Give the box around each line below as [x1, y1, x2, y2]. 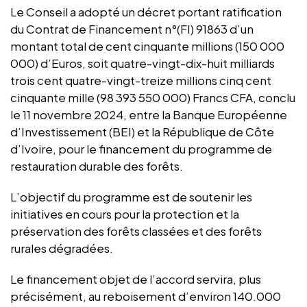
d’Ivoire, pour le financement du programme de [10, 140, 272, 156]
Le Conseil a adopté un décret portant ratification [10, 3, 282, 19]
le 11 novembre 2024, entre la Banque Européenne [10, 106, 287, 122]
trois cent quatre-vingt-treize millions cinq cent [10, 72, 271, 88]
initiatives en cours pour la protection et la [10, 206, 239, 221]
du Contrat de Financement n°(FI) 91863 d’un [10, 21, 254, 36]
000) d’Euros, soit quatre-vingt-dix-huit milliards [10, 55, 275, 71]
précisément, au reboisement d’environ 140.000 [10, 288, 281, 304]
